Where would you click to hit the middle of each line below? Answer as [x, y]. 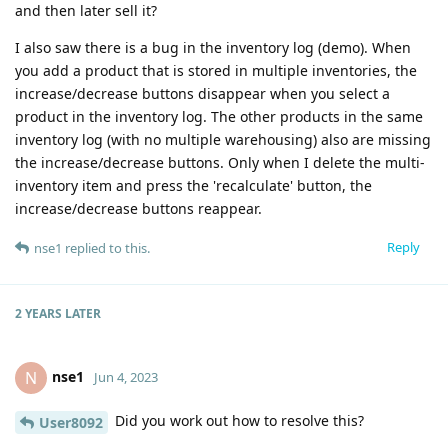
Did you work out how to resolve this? [237, 421]
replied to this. [106, 248]
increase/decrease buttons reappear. [138, 209]
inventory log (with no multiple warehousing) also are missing [223, 140]
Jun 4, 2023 [126, 377]
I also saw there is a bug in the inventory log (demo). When [213, 48]
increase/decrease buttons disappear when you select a [202, 94]
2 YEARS [38, 314]
